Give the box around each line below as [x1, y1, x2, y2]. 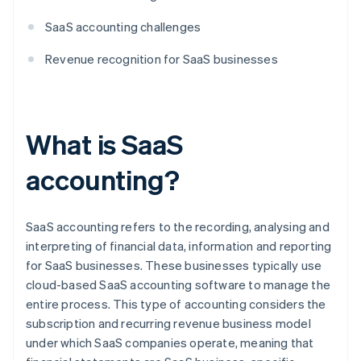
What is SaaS [26, 127, 183, 162]
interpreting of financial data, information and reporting [26, 238, 332, 255]
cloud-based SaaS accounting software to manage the [26, 276, 331, 293]
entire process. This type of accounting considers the [26, 296, 326, 313]
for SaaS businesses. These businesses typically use [26, 257, 322, 274]
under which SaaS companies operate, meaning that [26, 334, 314, 351]
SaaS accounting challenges [45, 19, 201, 35]
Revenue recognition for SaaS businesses [45, 51, 278, 68]
